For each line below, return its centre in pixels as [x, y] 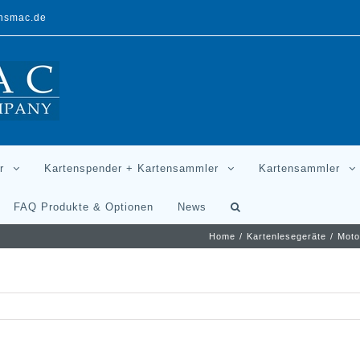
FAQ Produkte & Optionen [84, 207]
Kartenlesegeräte [286, 236]
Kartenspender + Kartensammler [131, 168]
